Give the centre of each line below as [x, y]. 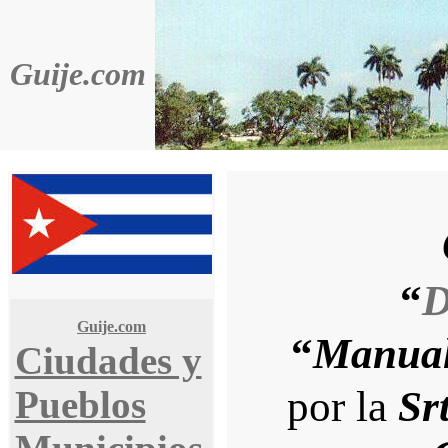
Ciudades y [108, 361]
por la [342, 406]
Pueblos [80, 405]
